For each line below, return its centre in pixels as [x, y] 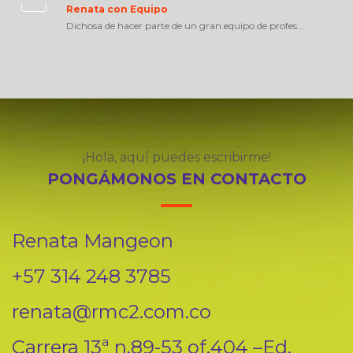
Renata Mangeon [93, 241]
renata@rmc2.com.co [111, 312]
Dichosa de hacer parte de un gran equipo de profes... [185, 26]
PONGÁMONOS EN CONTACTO [176, 179]
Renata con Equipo [117, 9]
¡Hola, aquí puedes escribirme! [176, 157]
